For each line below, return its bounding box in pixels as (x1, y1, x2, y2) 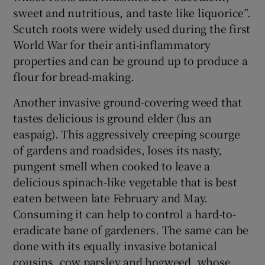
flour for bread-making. (13, 68, 134, 84)
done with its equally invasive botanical (13, 237, 217, 253)
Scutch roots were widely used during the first (13, 20, 251, 36)
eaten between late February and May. (13, 189, 208, 205)
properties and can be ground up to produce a (13, 52, 248, 68)
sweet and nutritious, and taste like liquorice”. (13, 4, 251, 20)
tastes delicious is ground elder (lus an (13, 109, 212, 125)
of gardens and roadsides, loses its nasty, (13, 141, 222, 157)
